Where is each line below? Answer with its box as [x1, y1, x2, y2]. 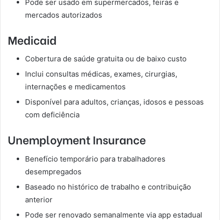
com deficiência [25, 110, 80, 120]
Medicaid [8, 30, 56, 48]
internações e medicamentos [25, 82, 126, 92]
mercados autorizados [25, 10, 102, 20]
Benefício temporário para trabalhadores [25, 154, 165, 164]
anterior [25, 194, 53, 204]
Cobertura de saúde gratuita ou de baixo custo [25, 54, 187, 64]
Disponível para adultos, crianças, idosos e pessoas [25, 97, 204, 107]
